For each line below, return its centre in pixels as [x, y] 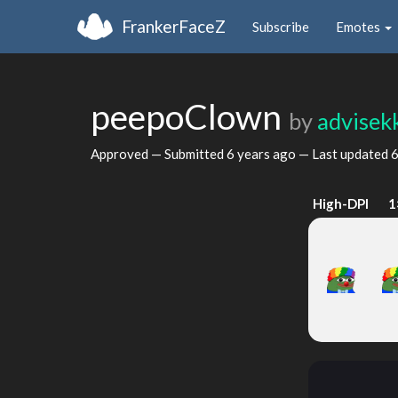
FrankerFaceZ [174, 26]
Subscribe [281, 26]
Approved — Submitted [159, 153]
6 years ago [261, 153]
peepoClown [190, 116]
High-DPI [341, 203]
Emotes [359, 26]
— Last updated [343, 153]
